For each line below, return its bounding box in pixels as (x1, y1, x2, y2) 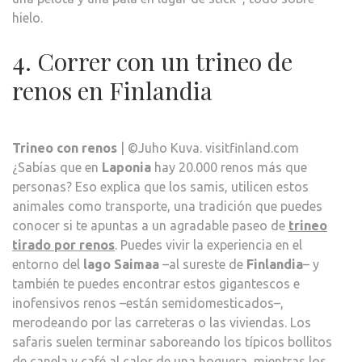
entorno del (12, 256, 83, 271)
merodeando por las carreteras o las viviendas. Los (12, 314, 311, 330)
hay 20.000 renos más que (151, 159, 307, 175)
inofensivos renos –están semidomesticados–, (12, 295, 284, 310)
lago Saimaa (83, 256, 159, 271)
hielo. (12, 10, 43, 25)
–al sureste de (159, 256, 246, 271)
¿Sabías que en (12, 159, 102, 175)
